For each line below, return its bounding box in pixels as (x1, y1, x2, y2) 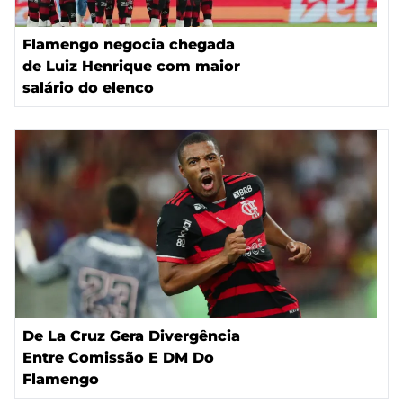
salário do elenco (22, 78, 154, 96)
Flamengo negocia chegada (22, 35, 235, 53)
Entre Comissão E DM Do (22, 348, 214, 366)
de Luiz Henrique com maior (22, 57, 240, 75)
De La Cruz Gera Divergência (22, 327, 240, 345)
